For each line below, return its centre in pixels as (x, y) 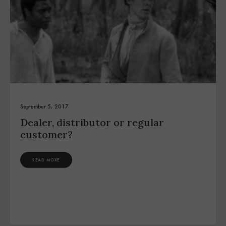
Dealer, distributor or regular (92, 123)
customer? (46, 135)
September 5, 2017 (44, 107)
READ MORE (46, 160)
